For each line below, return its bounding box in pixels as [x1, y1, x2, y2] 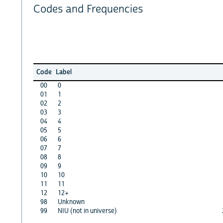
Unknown [57, 197, 85, 207]
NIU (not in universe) [57, 206, 117, 216]
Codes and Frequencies [33, 2, 143, 16]
